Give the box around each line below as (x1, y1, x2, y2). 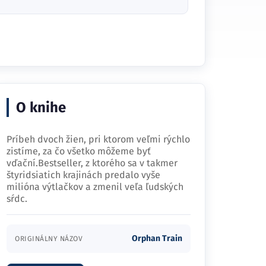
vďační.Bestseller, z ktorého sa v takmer (7, 157, 178, 169)
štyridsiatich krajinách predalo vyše (7, 169, 160, 180)
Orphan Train (132, 233, 182, 243)
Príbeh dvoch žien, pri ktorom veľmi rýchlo (7, 134, 190, 145)
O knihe (16, 99, 66, 116)
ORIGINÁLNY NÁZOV (15, 235, 83, 243)
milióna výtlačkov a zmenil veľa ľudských (7, 181, 183, 192)
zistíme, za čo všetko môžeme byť (7, 145, 151, 157)
